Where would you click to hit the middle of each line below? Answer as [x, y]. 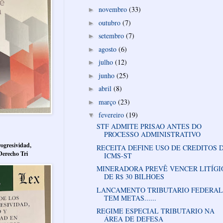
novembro [113, 9]
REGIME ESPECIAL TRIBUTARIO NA [155, 211]
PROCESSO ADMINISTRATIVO [152, 134]
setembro [112, 36]
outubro [110, 22]
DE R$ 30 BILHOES [134, 177]
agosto [108, 49]
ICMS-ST [118, 155]
